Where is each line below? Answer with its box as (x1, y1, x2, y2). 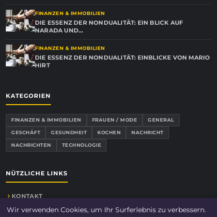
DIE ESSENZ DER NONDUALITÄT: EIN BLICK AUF (35, 19, 184, 26)
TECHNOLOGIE (62, 142, 101, 148)
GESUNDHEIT (51, 129, 87, 136)
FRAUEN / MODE (92, 117, 137, 123)
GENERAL (148, 117, 174, 123)
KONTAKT (12, 192, 43, 200)
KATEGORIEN (6, 92, 51, 99)
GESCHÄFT (11, 129, 40, 136)
